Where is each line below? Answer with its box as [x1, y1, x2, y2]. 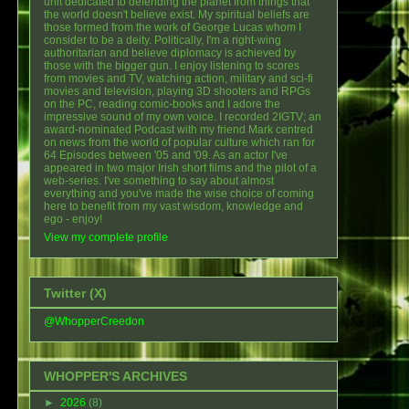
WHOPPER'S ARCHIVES [44, 369, 187, 384]
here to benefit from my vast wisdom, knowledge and [44, 200, 303, 214]
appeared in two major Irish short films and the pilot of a [44, 162, 317, 175]
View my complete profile [44, 231, 168, 245]
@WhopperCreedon [44, 314, 144, 328]
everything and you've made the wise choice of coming [44, 187, 314, 201]
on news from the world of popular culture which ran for [44, 136, 315, 150]
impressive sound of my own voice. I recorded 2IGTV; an [44, 110, 321, 124]
